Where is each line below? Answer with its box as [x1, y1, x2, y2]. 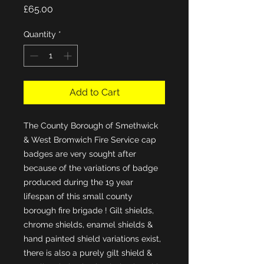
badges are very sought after [24, 149, 136, 159]
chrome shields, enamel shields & [24, 220, 153, 230]
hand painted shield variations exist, [24, 234, 161, 244]
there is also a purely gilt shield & [24, 248, 152, 258]
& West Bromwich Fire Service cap [24, 135, 156, 145]
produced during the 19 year [24, 177, 133, 187]
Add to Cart [69, 87, 120, 98]
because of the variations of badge [24, 163, 158, 173]
